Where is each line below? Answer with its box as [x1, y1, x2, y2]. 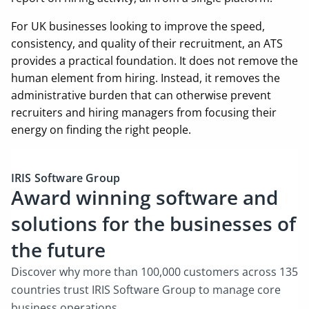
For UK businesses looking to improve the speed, [11, 19, 265, 34]
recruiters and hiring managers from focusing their [11, 105, 277, 120]
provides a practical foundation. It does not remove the [11, 53, 298, 68]
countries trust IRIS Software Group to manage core [11, 282, 281, 297]
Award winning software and [11, 184, 278, 210]
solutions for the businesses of [11, 210, 296, 237]
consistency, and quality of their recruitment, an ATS [11, 36, 283, 51]
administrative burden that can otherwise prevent [11, 88, 271, 103]
